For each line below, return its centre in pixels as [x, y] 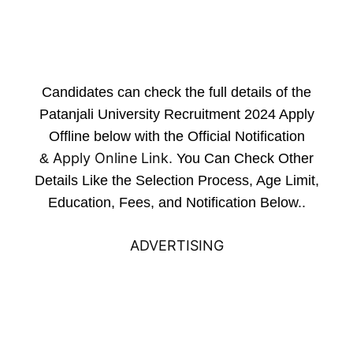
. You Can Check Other [241, 158]
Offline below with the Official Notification [176, 136]
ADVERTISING [176, 245]
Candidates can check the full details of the [176, 92]
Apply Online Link [111, 158]
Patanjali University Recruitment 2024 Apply [176, 114]
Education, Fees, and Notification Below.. [176, 203]
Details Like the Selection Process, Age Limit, [176, 180]
